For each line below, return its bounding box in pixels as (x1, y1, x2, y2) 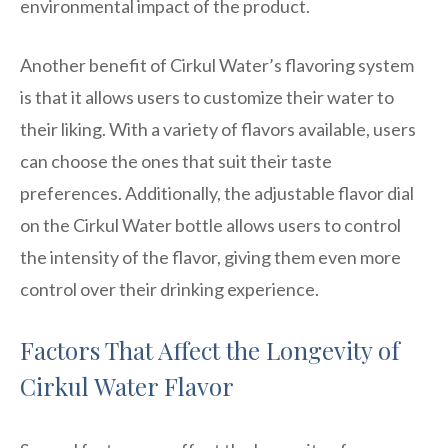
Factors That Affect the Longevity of (20, 333, 400, 366)
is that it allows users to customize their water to (20, 85, 394, 108)
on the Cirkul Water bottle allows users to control (20, 213, 401, 236)
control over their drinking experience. (20, 277, 319, 300)
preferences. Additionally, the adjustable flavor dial (20, 181, 414, 204)
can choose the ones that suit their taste (20, 149, 332, 172)
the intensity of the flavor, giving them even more (20, 245, 401, 268)
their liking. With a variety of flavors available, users (20, 117, 416, 140)
